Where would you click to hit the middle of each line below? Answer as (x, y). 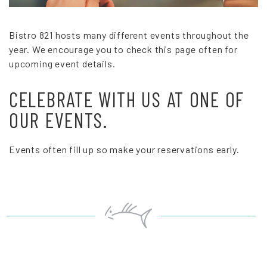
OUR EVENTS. (58, 120)
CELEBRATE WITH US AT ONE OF (127, 99)
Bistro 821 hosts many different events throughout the (129, 35)
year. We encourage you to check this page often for (123, 49)
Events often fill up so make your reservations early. (124, 149)
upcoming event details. (62, 63)
